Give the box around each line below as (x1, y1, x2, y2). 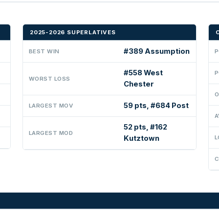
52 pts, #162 (124, 122, 167, 131)
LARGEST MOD (29, 129, 73, 136)
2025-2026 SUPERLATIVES (30, 28, 116, 36)
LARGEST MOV (29, 102, 73, 109)
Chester (124, 79, 154, 88)
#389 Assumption (124, 46, 190, 56)
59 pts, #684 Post (124, 101, 189, 110)
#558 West (124, 68, 163, 77)
